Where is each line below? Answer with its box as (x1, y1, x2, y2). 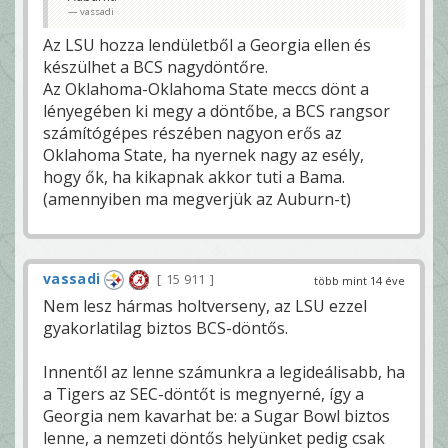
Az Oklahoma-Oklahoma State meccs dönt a (43, 78, 369, 101)
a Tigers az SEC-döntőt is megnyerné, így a (43, 383, 364, 406)
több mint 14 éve (314, 273, 405, 289)
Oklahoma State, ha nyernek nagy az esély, (43, 144, 364, 167)
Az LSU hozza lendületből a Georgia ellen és (43, 34, 371, 57)
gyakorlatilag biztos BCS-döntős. (43, 317, 288, 340)
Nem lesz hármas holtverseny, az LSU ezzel (43, 295, 367, 318)
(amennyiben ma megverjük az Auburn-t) (43, 188, 351, 211)
